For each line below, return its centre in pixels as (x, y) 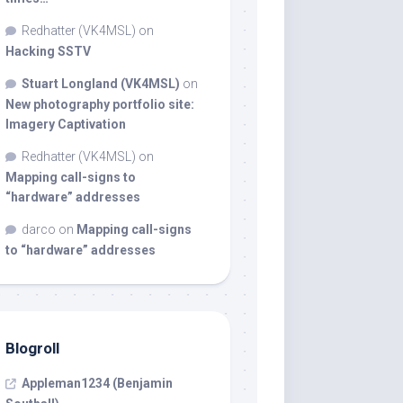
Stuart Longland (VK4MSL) (101, 84)
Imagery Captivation (66, 124)
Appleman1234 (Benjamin (97, 383)
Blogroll (32, 348)
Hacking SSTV (48, 51)
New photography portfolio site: (100, 104)
